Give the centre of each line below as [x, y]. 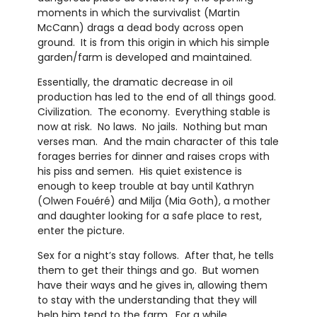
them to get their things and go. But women [148, 271]
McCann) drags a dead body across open [140, 28]
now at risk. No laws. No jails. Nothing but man [152, 127]
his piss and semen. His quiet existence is [139, 172]
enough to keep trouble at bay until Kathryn [145, 186]
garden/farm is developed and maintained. [144, 58]
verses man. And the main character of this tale [158, 142]
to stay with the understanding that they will [147, 300]
